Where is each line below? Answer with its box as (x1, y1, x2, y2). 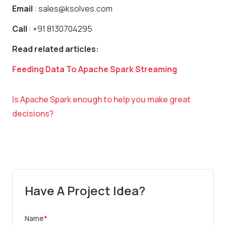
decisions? (12, 108, 53, 120)
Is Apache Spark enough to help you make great (12, 94, 191, 105)
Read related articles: (12, 43, 99, 55)
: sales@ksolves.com (33, 3, 112, 15)
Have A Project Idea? (25, 182, 145, 199)
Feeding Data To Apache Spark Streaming (12, 64, 177, 75)
